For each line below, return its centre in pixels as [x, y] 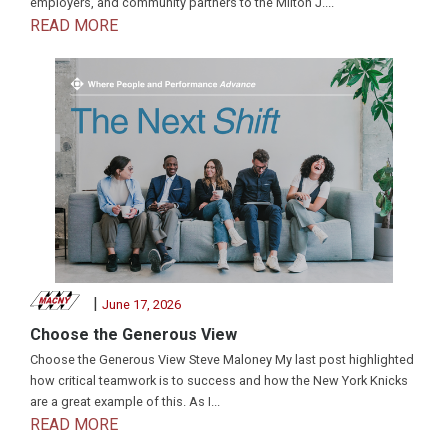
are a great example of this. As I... [125, 402]
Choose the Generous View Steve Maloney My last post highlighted [222, 360]
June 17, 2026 [141, 305]
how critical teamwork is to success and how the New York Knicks [219, 381]
